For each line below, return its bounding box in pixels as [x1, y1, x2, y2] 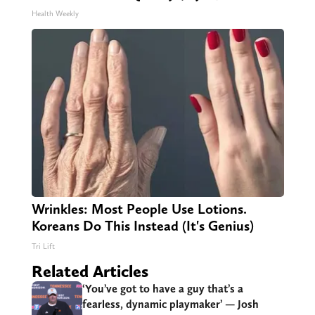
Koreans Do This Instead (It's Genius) [31, 217, 254, 234]
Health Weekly [31, 8, 79, 18]
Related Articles [31, 260, 148, 281]
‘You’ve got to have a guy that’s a [82, 281, 243, 295]
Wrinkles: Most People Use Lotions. [31, 200, 247, 217]
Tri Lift [31, 241, 55, 251]
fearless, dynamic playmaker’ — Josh [82, 297, 259, 311]
